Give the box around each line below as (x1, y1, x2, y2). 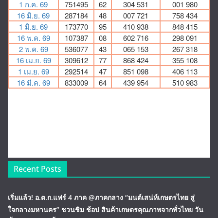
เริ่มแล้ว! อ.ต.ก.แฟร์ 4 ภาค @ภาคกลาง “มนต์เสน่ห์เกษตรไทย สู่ (8, 193, 195, 202)
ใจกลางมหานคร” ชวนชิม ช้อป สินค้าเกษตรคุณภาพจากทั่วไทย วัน (8, 205, 203, 215)
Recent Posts (14, 163, 61, 175)
